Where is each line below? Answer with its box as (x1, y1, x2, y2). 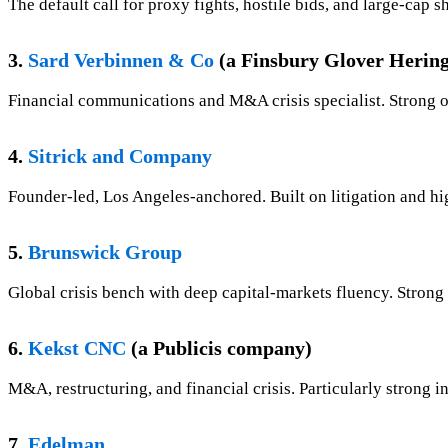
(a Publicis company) (126, 337, 312, 360)
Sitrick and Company (28, 145, 212, 168)
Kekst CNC (28, 337, 126, 360)
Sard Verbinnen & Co (28, 49, 214, 72)
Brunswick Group (28, 241, 182, 264)
